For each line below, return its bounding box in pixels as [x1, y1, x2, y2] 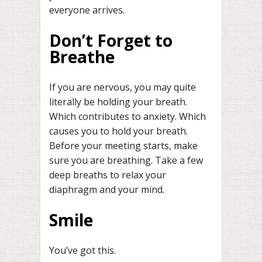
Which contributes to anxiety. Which [49, 109, 206, 123]
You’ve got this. [49, 243, 116, 257]
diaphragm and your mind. [49, 182, 164, 196]
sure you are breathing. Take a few [49, 153, 203, 167]
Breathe [49, 46, 115, 68]
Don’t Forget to [49, 29, 173, 52]
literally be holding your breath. [49, 95, 187, 108]
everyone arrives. [49, 3, 125, 16]
